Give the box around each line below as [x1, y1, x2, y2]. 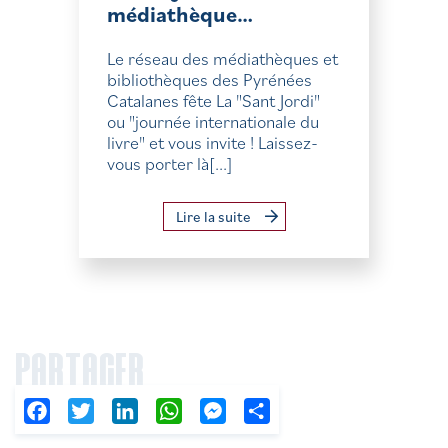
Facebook [50, 401, 117, 421]
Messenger [226, 401, 301, 421]
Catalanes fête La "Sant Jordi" [107, 89, 320, 112]
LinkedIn [138, 401, 197, 421]
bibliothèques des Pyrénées [107, 68, 312, 91]
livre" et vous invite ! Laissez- [107, 131, 318, 154]
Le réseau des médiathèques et [107, 47, 338, 70]
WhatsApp [182, 401, 255, 421]
